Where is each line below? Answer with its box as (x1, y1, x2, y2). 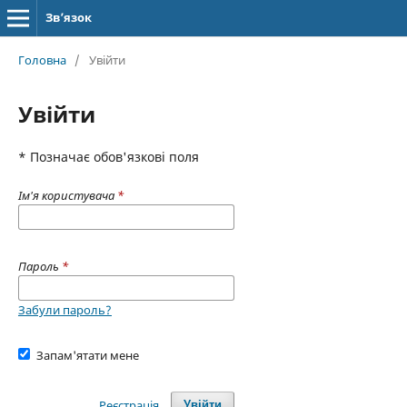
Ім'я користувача (17, 186, 117, 203)
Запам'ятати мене (36, 346, 140, 363)
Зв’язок (45, 9, 92, 25)
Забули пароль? (17, 301, 112, 318)
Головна (17, 51, 66, 68)
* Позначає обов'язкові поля (17, 147, 199, 165)
